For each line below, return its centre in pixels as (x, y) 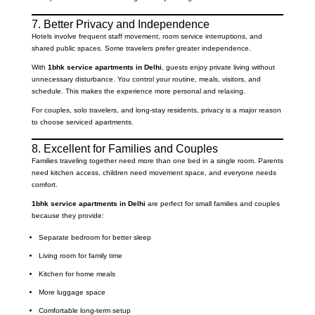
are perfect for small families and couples (212, 204)
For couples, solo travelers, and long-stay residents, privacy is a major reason (156, 110)
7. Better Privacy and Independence (120, 25)
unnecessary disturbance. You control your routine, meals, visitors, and (146, 79)
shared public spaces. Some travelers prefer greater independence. (141, 49)
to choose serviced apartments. (82, 122)
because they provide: (67, 216)
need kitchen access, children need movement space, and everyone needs (154, 173)
